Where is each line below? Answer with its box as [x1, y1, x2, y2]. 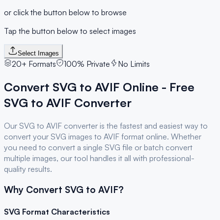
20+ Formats [12, 58, 56, 69]
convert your [4, 131, 51, 141]
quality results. [4, 164, 52, 174]
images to [66, 131, 104, 141]
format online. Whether [119, 131, 201, 141]
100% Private [64, 58, 110, 69]
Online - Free [120, 79, 194, 94]
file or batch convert [120, 142, 192, 152]
